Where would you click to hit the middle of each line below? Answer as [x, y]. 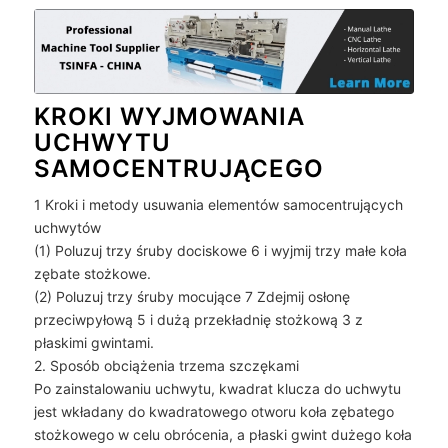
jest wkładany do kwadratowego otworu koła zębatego [213, 412]
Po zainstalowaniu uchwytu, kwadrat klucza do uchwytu [217, 389]
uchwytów [67, 228]
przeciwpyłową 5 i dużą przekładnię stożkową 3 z [198, 320]
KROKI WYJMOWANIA [169, 116]
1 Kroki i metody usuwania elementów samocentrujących [218, 205]
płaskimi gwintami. [93, 343]
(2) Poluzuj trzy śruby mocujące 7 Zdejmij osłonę [191, 297]
